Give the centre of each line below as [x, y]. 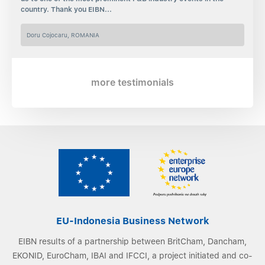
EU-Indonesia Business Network [132, 221]
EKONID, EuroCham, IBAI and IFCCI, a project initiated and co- [132, 256]
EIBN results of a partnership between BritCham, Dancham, [132, 242]
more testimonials [132, 83]
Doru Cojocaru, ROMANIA [63, 35]
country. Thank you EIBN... [66, 10]
